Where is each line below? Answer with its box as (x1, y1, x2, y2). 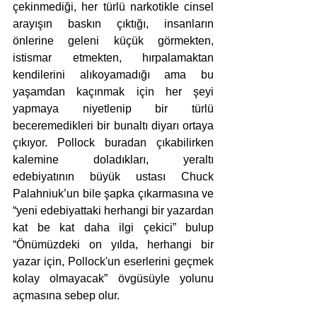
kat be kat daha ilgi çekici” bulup (13, 221, 214, 234)
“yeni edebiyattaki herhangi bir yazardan (13, 204, 214, 217)
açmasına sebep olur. (13, 289, 120, 302)
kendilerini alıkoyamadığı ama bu (13, 69, 214, 81)
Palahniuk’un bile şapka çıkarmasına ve (13, 188, 214, 200)
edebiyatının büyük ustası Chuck (13, 171, 214, 183)
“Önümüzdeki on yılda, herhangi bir (13, 238, 214, 251)
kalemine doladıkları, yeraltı (13, 154, 214, 166)
